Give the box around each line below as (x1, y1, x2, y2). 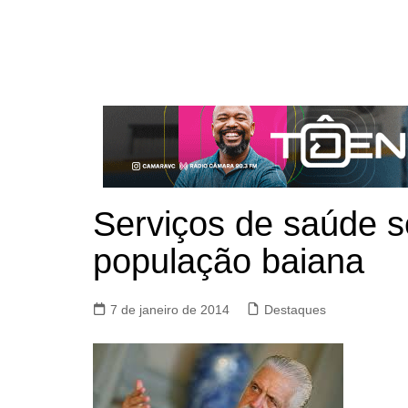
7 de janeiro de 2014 (110, 302, 229, 317)
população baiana (93, 242, 364, 280)
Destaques (264, 302, 326, 317)
